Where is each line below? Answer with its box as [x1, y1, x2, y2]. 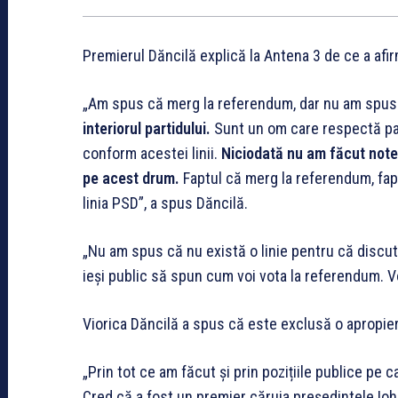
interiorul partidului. [83, 119, 211, 139]
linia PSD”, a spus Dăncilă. [83, 194, 251, 213]
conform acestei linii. [83, 144, 221, 163]
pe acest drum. [83, 169, 179, 188]
